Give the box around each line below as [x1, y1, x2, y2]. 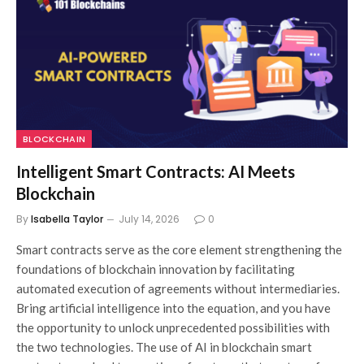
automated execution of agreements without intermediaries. [16, 281, 340, 297]
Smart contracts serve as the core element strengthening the [16, 242, 342, 258]
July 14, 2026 [119, 212, 180, 227]
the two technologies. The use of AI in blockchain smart [16, 340, 312, 355]
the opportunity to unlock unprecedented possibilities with [16, 320, 330, 336]
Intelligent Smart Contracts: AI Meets [16, 162, 295, 182]
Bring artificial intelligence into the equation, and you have [16, 301, 331, 316]
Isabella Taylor [31, 212, 103, 227]
